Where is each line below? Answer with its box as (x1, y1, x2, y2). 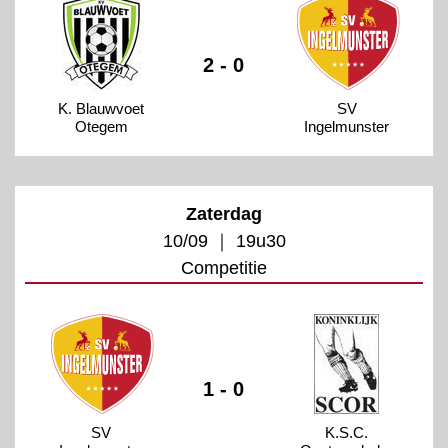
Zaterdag (186, 203, 262, 224)
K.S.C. (325, 423, 369, 441)
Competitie (181, 257, 267, 278)
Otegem (74, 117, 128, 135)
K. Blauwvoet (58, 99, 145, 117)
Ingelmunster (304, 117, 390, 135)
